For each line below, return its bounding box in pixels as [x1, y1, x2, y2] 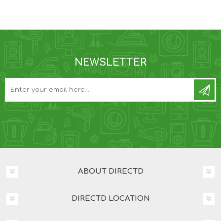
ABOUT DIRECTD [77, 167, 144, 176]
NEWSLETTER [74, 57, 147, 69]
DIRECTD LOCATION [71, 194, 150, 203]
